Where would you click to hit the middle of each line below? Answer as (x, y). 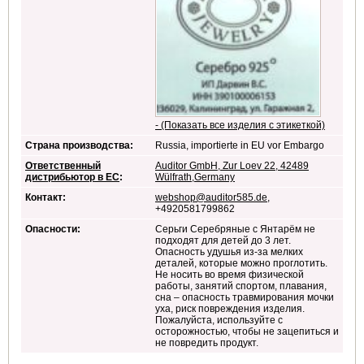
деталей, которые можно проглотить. (241, 264)
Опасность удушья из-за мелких (229, 252)
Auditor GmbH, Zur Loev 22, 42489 (232, 166)
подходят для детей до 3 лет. (223, 241)
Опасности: (53, 230)
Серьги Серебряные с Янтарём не (235, 230)
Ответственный (63, 166)
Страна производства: (79, 146)
